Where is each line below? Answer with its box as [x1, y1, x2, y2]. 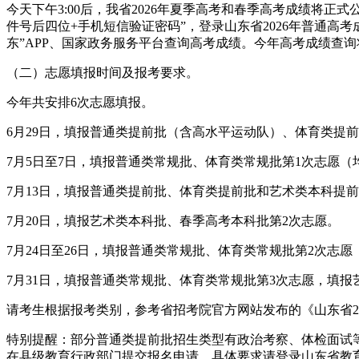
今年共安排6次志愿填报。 [6, 95, 154, 109]
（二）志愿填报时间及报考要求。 [6, 65, 199, 79]
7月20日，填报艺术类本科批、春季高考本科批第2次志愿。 [6, 213, 340, 228]
